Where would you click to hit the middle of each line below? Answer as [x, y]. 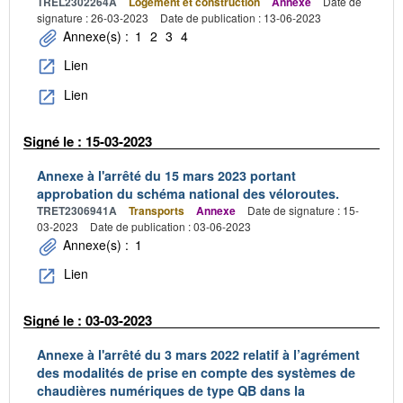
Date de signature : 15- [303, 210]
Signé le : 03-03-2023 [88, 320]
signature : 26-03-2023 [93, 18]
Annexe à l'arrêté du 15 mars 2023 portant [166, 176]
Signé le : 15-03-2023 [88, 141]
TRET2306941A [77, 211]
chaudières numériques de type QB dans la [171, 391]
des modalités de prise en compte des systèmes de [196, 373]
